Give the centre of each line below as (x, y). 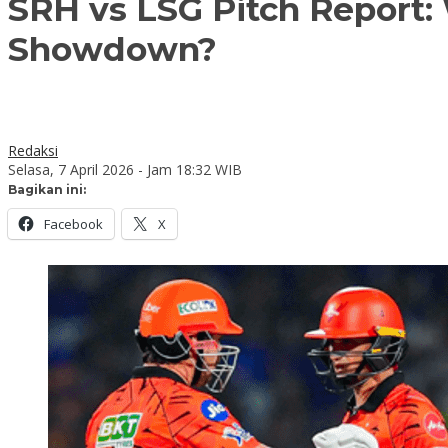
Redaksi (33, 150)
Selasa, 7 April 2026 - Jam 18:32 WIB (125, 169)
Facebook (73, 223)
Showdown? (112, 49)
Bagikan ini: (47, 189)
